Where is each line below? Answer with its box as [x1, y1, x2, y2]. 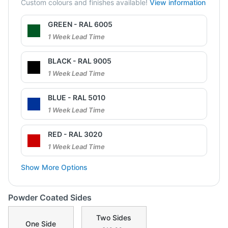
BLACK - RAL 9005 [48, 56, 111, 66]
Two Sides [96, 213, 132, 222]
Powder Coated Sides [8, 192, 92, 203]
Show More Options [21, 163, 88, 172]
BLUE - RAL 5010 [48, 93, 105, 102]
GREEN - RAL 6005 [48, 20, 112, 29]
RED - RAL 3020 [48, 130, 102, 139]
